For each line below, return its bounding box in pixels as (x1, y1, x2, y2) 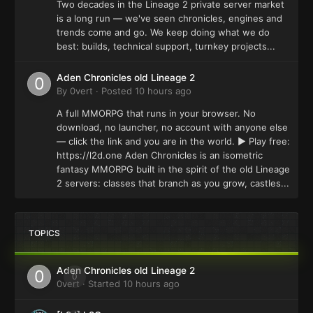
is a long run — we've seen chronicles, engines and (57, 12, 282, 24)
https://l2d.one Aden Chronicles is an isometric (57, 149, 263, 161)
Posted (101, 85, 135, 96)
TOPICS (29, 227, 60, 238)
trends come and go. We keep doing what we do (57, 26, 270, 38)
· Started (80, 277, 123, 289)
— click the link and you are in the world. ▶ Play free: (57, 135, 290, 147)
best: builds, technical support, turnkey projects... (57, 40, 275, 52)
